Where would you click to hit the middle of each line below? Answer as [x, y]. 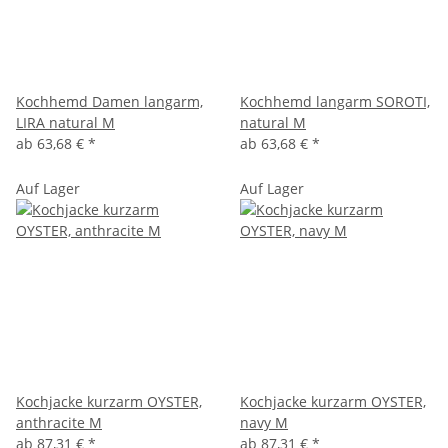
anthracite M [59, 422]
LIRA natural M [65, 122]
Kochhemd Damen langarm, [109, 101]
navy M [264, 422]
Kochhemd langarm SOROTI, [335, 101]
